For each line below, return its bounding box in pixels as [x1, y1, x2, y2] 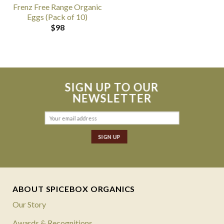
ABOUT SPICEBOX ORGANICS [12, 184, 135, 194]
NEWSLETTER [72, 91, 152, 105]
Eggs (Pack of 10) [27, 11, 87, 21]
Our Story [12, 199, 46, 209]
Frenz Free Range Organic [12, 1, 102, 11]
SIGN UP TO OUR [64, 80, 159, 94]
